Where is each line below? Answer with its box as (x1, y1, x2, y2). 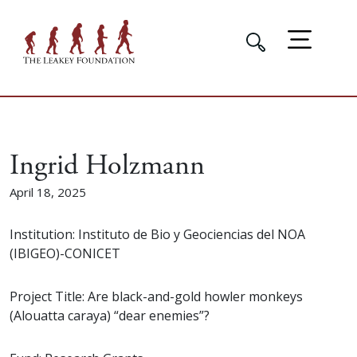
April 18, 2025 (10, 184, 86, 201)
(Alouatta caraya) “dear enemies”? (10, 307, 210, 325)
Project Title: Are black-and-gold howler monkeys (10, 288, 303, 306)
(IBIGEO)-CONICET (10, 245, 120, 263)
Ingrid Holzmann (10, 147, 205, 185)
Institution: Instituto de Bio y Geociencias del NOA (10, 226, 305, 244)
